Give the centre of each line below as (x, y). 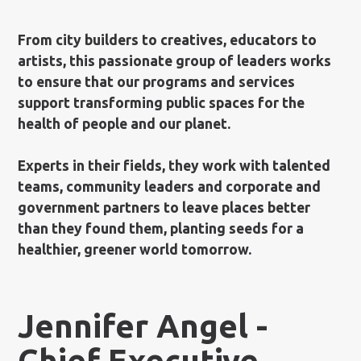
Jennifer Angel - (143, 326)
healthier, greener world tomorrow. (135, 249)
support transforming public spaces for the (162, 102)
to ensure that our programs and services (157, 81)
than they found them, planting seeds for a (161, 228)
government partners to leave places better (164, 207)
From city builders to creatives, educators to (168, 39)
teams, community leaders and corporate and (170, 186)
